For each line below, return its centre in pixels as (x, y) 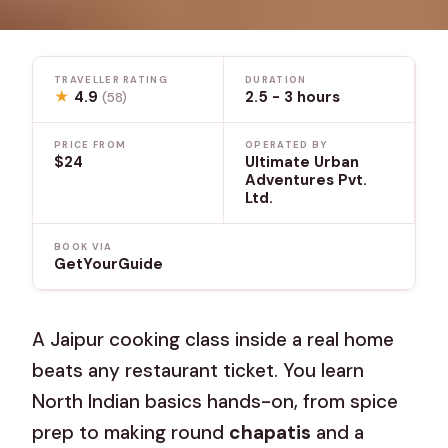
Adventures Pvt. (306, 180)
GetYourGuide (109, 263)
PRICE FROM (90, 145)
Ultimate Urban (302, 162)
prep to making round (131, 432)
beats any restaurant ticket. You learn (198, 370)
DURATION (276, 79)
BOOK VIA (83, 246)
